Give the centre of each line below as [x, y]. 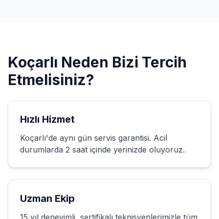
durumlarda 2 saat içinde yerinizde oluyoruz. [102, 150]
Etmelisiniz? [51, 80]
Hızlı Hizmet [47, 119]
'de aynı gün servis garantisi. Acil [107, 138]
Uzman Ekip [47, 198]
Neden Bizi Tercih [122, 62]
